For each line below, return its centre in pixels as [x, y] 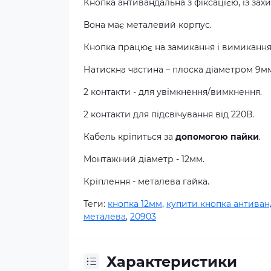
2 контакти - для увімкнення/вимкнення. [173, 92]
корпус [194, 24]
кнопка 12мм [135, 204]
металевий [151, 24]
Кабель [100, 136]
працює [135, 47]
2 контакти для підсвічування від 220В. [169, 114]
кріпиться [140, 136]
